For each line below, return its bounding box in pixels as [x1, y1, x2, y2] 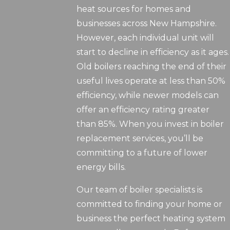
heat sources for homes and [76, 4, 191, 14]
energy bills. [76, 162, 126, 172]
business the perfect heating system [76, 214, 226, 224]
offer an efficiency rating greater [76, 105, 210, 115]
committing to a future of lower [76, 148, 208, 158]
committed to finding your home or [76, 199, 223, 209]
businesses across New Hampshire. [76, 18, 217, 29]
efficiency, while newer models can [76, 90, 219, 101]
